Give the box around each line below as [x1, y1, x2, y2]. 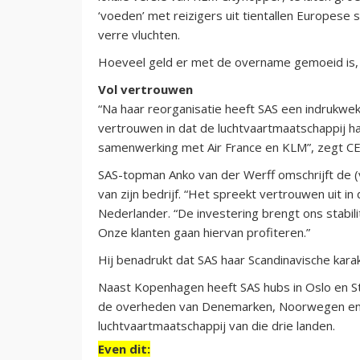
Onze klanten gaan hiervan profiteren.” [98, 223, 310, 240]
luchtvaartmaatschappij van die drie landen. [98, 317, 335, 333]
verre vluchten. [98, 26, 180, 43]
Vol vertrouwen [98, 80, 193, 97]
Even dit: [98, 340, 150, 357]
